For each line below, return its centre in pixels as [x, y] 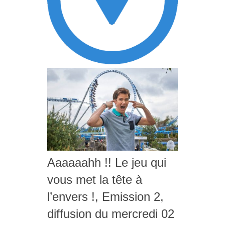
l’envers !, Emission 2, [105, 197]
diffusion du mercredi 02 [111, 214]
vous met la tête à [95, 180]
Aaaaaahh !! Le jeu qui [107, 163]
